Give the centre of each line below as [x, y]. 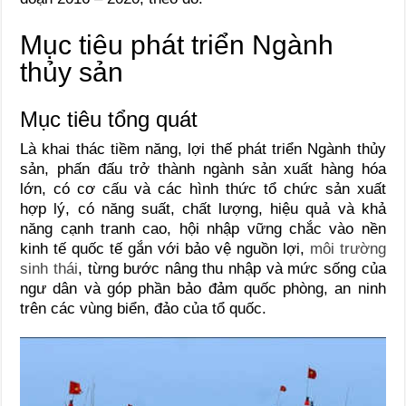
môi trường [348, 248]
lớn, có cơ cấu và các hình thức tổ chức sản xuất [203, 188]
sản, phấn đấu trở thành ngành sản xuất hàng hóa [203, 169]
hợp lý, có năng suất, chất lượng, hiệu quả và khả [203, 208]
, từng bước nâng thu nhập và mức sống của [232, 268]
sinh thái [49, 268]
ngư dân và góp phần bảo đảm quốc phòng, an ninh [203, 288]
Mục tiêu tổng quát [109, 119]
